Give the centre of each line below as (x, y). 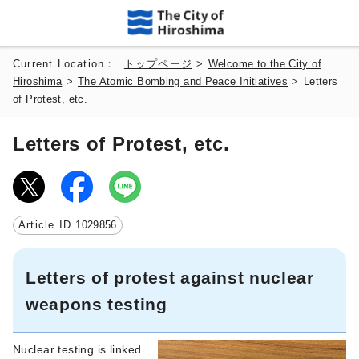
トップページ (158, 64)
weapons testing (97, 304)
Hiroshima (38, 81)
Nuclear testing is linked (77, 349)
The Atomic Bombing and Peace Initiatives (183, 81)
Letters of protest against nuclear (170, 277)
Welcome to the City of (264, 64)
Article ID (47, 225)
